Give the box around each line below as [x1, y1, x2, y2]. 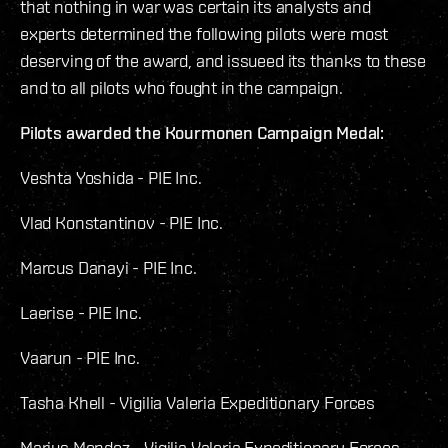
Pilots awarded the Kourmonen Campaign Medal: [20, 122, 385, 144]
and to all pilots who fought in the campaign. [20, 77, 343, 99]
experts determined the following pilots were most [20, 23, 389, 45]
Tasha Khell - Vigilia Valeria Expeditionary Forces [20, 392, 375, 414]
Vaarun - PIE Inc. [20, 347, 140, 369]
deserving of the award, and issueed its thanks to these [20, 50, 427, 72]
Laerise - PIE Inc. [20, 302, 142, 324]
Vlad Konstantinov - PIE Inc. [20, 212, 223, 234]
